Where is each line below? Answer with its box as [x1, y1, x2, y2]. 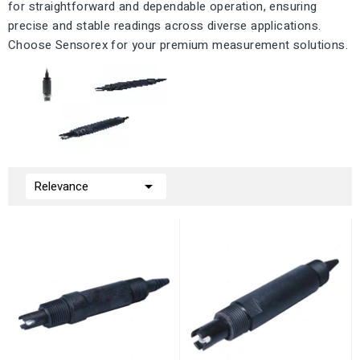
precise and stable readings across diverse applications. [8, 17, 321, 35]
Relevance [34, 178, 88, 195]
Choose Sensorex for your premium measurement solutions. [8, 36, 348, 54]
